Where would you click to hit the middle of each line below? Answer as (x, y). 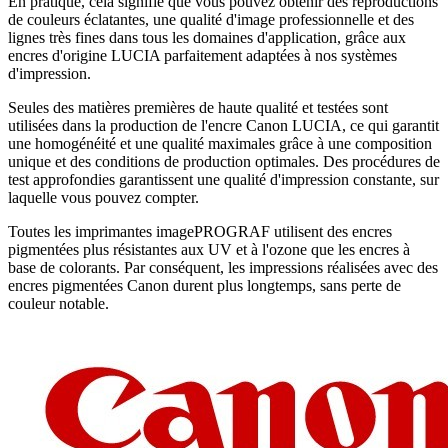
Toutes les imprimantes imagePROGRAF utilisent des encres (200, 232)
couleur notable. (58, 304)
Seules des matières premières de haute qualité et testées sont (198, 108)
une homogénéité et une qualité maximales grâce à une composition (220, 144)
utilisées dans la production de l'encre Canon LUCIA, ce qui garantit (223, 126)
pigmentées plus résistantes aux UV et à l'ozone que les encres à (209, 250)
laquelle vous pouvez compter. (103, 198)
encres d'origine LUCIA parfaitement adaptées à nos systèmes (202, 56)
